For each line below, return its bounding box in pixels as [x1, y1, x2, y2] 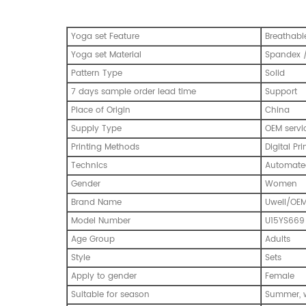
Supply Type [71, 122, 122, 135]
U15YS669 [265, 214, 305, 227]
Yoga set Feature [71, 29, 139, 43]
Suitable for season [71, 288, 150, 301]
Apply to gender [71, 269, 137, 283]
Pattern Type [71, 66, 122, 80]
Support [265, 85, 297, 98]
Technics [71, 158, 107, 172]
